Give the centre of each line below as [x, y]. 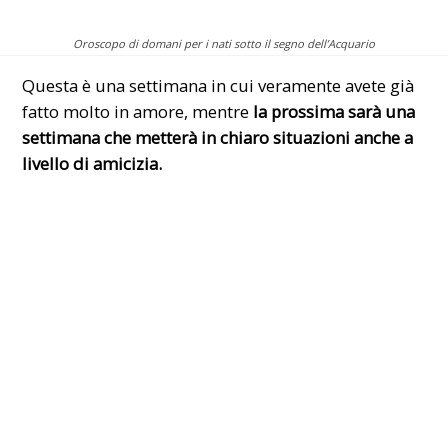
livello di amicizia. [92, 164]
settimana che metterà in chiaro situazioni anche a [218, 138]
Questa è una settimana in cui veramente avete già [218, 86]
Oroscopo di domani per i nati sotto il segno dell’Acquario [224, 43]
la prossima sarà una [334, 112]
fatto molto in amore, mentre [138, 112]
